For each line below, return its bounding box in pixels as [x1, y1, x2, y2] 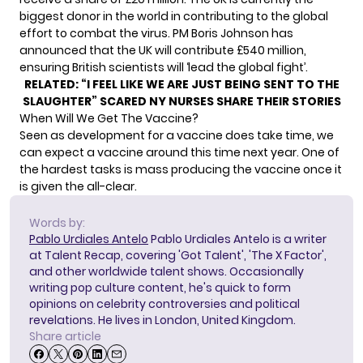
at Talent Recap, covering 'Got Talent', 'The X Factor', [29, 246, 327, 263]
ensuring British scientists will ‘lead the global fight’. [19, 58, 308, 75]
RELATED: [23, 75, 79, 92]
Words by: [29, 214, 85, 231]
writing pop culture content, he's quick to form [29, 279, 291, 296]
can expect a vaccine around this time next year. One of [19, 143, 340, 160]
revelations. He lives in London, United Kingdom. [29, 311, 296, 328]
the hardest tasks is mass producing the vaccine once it [19, 160, 342, 177]
